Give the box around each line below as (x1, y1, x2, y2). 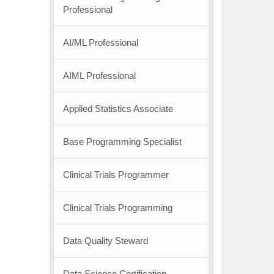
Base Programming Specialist (62, 136, 182, 147)
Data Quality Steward (62, 235, 148, 246)
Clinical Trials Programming (62, 202, 172, 213)
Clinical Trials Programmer (62, 169, 169, 180)
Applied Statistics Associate (62, 103, 173, 114)
